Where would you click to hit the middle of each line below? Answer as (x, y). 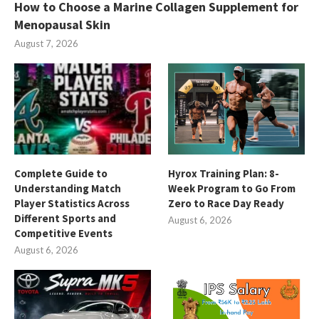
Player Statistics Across (72, 203)
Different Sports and (65, 218)
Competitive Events (63, 233)
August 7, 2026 (46, 43)
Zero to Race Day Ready (226, 203)
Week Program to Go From (232, 188)
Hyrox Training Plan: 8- (224, 173)
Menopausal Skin (62, 24)
